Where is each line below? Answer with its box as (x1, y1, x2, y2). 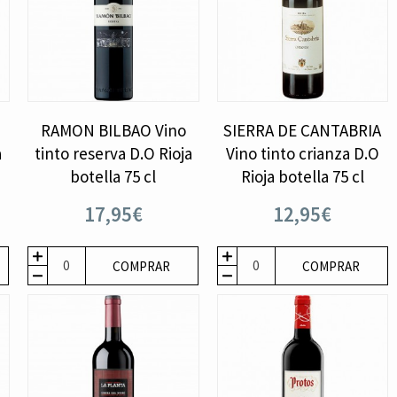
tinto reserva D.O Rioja (34, 142, 192, 164)
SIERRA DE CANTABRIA (223, 119, 382, 141)
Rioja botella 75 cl (240, 165, 364, 187)
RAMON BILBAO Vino (40, 119, 186, 141)
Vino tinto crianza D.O (225, 142, 379, 164)
